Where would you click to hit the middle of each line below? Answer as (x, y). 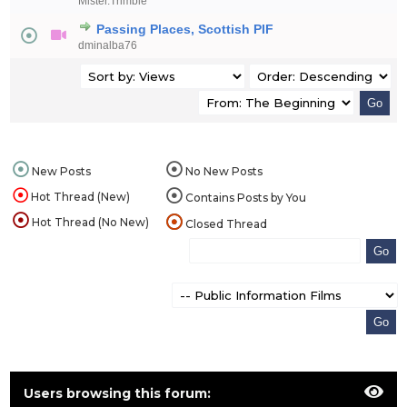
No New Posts (223, 171)
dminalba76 (108, 45)
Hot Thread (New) (79, 197)
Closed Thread (225, 224)
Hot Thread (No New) (89, 222)
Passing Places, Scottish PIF (185, 29)
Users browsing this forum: (117, 393)
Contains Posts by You (244, 198)
